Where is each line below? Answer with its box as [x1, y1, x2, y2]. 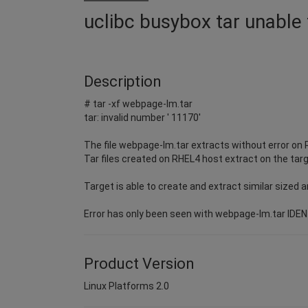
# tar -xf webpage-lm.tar [84, 98, 192, 109]
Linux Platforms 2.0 [84, 280, 169, 291]
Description [84, 72, 162, 90]
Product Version [84, 254, 195, 272]
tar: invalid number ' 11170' [84, 111, 201, 123]
